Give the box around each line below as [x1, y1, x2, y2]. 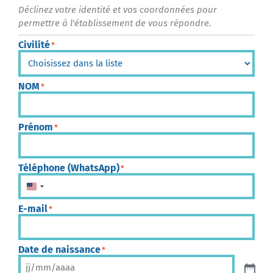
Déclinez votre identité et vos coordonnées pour [18, 4, 217, 16]
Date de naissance [18, 244, 101, 256]
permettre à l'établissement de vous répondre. [18, 18, 211, 29]
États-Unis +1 [37, 182, 90, 194]
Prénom [18, 121, 53, 133]
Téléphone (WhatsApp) [18, 162, 119, 174]
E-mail [18, 203, 48, 215]
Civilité [18, 39, 50, 51]
